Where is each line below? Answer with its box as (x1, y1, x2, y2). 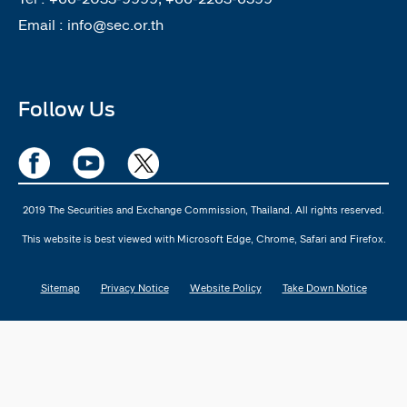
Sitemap (40, 279, 80, 296)
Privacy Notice (100, 279, 169, 296)
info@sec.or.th (67, 12, 164, 36)
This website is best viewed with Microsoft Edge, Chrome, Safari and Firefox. (21, 230, 386, 247)
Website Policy (189, 279, 262, 296)
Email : (18, 12, 67, 36)
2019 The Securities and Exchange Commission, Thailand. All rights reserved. (23, 201, 384, 218)
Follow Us (18, 92, 115, 126)
